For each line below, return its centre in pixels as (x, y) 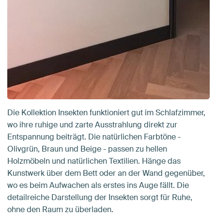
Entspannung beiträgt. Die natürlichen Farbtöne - (94, 137)
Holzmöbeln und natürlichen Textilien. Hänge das (94, 161)
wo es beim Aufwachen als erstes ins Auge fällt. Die (98, 186)
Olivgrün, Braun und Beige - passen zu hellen (87, 149)
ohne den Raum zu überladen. (60, 210)
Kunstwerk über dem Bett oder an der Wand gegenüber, (106, 173)
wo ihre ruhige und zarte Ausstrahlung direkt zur (92, 125)
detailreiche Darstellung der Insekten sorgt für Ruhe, (100, 198)
